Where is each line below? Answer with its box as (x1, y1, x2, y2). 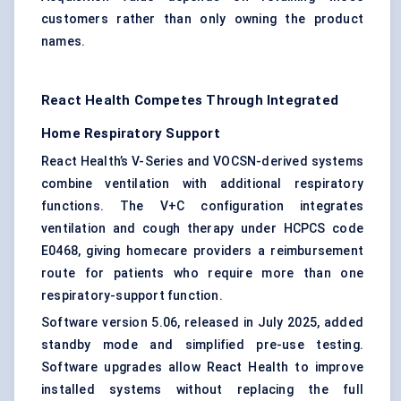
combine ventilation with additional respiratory (41, 176, 363, 192)
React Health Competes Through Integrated (41, 92, 339, 109)
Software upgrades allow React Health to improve (41, 360, 363, 375)
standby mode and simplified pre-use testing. (41, 337, 363, 353)
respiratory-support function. (41, 288, 223, 303)
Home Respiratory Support (41, 125, 220, 142)
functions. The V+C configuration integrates (41, 199, 363, 214)
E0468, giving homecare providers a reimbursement (41, 243, 363, 259)
